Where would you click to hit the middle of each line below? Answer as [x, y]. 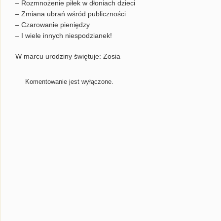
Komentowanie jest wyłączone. [69, 82]
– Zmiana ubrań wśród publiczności [71, 14]
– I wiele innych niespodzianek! [64, 36]
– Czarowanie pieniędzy [53, 25]
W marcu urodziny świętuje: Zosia [68, 56]
